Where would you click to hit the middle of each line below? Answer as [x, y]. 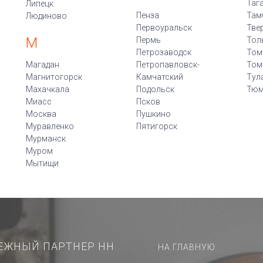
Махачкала [48, 89]
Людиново [47, 16]
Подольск [155, 89]
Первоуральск [164, 28]
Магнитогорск [54, 77]
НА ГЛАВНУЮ [187, 247]
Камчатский [159, 77]
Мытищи [43, 163]
